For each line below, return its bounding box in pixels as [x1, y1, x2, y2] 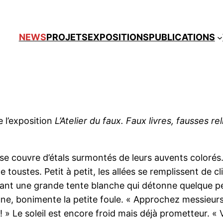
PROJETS [46, 32, 88, 43]
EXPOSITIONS [87, 32, 149, 43]
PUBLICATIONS [148, 32, 215, 43]
